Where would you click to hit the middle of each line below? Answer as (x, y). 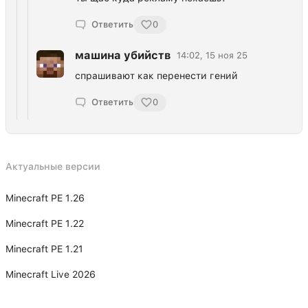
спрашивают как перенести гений (156, 75)
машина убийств (123, 55)
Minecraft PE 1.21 (44, 249)
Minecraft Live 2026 (51, 274)
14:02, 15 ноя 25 (212, 56)
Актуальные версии (53, 166)
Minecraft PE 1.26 (45, 198)
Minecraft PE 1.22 (45, 223)
